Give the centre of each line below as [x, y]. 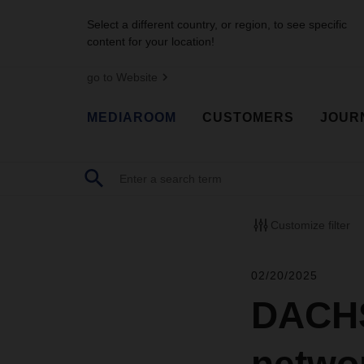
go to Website [122, 77]
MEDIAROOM [132, 117]
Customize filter [310, 225]
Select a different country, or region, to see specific [217, 24]
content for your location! [151, 41]
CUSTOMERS [248, 117]
